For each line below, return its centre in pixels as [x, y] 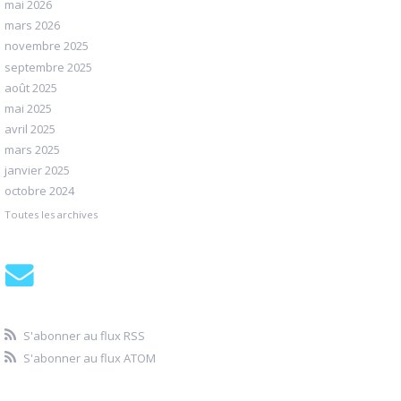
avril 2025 [30, 128]
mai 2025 [28, 108]
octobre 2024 [39, 191]
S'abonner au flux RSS [84, 335]
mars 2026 [32, 26]
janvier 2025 [37, 171]
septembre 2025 [48, 67]
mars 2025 [32, 150]
